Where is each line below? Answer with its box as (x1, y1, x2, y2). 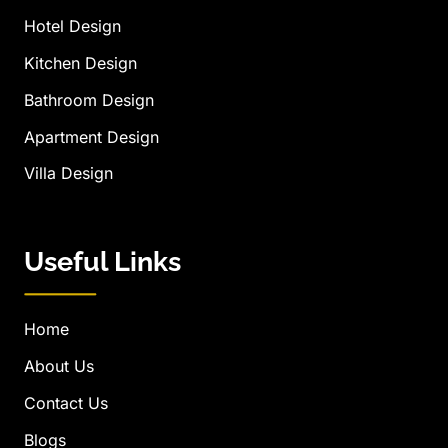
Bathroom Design (24, 89, 154, 110)
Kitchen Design (24, 53, 137, 74)
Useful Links (24, 246, 181, 278)
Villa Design (24, 163, 113, 184)
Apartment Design (24, 126, 159, 147)
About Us (24, 356, 94, 377)
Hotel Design (24, 16, 121, 37)
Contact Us (24, 392, 108, 413)
